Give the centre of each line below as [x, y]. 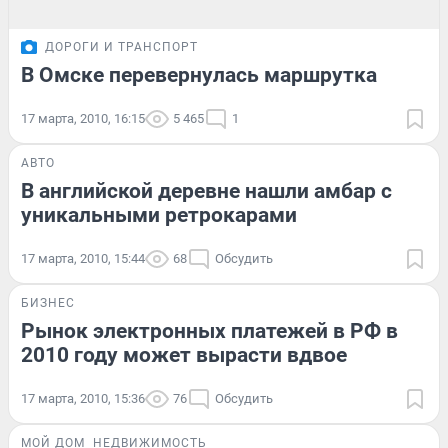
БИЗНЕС [48, 302]
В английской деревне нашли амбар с [206, 190]
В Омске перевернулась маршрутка [199, 74]
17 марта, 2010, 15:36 [83, 398]
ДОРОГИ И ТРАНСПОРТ [121, 46]
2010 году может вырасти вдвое [184, 354]
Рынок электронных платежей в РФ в [209, 330]
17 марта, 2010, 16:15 [83, 118]
